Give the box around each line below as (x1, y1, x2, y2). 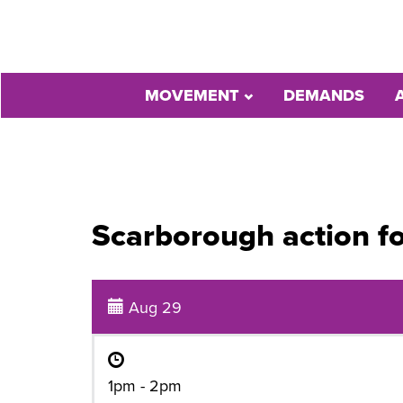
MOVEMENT (145, 85, 244, 105)
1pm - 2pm (108, 376, 182, 396)
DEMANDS (283, 85, 364, 105)
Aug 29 (124, 298, 182, 318)
